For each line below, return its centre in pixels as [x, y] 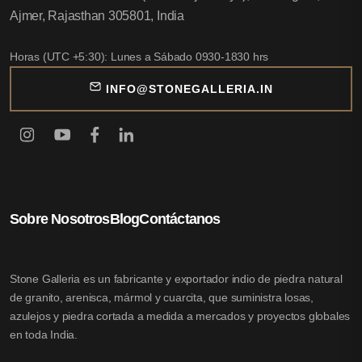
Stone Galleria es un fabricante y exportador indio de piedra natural [176, 279]
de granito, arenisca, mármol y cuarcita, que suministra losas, [162, 298]
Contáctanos [180, 219]
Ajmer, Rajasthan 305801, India [97, 16]
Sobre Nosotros [60, 219]
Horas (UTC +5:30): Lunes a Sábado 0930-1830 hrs [139, 57]
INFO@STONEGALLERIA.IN [189, 89]
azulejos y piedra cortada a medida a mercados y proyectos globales [180, 316]
